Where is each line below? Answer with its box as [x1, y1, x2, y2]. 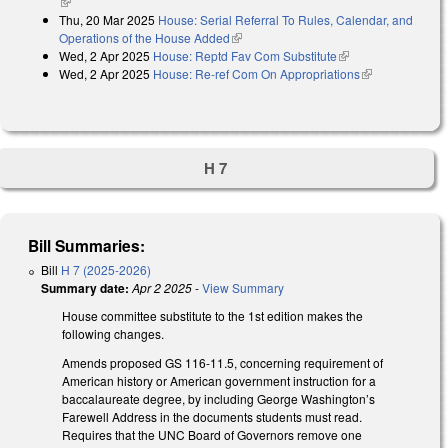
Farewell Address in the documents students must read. [62, 407, 362, 425]
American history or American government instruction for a [62, 371, 376, 389]
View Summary [202, 278, 284, 296]
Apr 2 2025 [132, 278, 192, 296]
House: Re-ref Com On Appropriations [153, 65, 360, 83]
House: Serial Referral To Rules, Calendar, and [158, 11, 413, 29]
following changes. [62, 324, 164, 342]
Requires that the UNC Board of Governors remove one [62, 425, 362, 443]
